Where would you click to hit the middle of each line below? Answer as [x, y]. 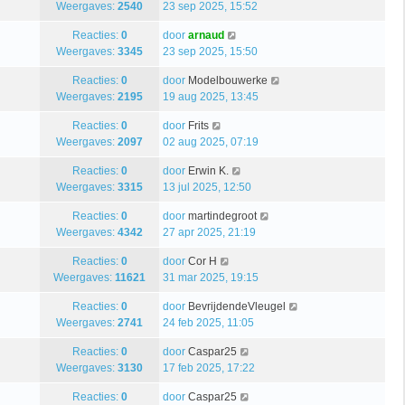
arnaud [206, 35]
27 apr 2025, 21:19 [209, 232]
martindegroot [222, 216]
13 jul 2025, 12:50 [207, 187]
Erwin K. [208, 170]
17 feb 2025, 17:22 [209, 367]
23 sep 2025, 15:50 [210, 51]
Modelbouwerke [228, 80]
